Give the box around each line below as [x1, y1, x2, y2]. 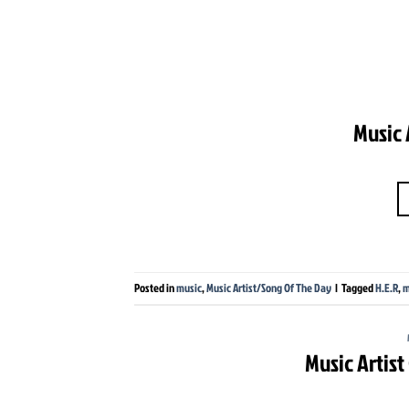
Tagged [341, 279, 375, 297]
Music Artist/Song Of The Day [206, 279, 331, 297]
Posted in [134, 279, 176, 297]
